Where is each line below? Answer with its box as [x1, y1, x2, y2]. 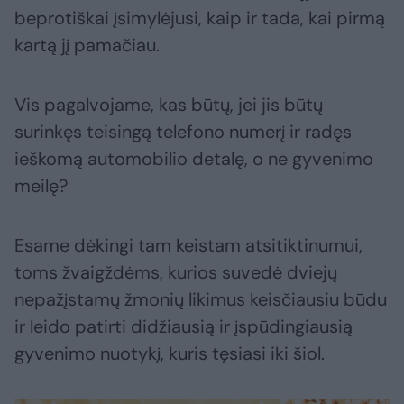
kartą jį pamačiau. [14, 33, 160, 58]
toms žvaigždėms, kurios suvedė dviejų [14, 261, 337, 285]
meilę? [14, 174, 68, 198]
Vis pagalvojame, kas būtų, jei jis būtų [14, 93, 323, 117]
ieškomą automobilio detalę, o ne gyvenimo [14, 147, 373, 171]
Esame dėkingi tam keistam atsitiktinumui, [14, 234, 363, 258]
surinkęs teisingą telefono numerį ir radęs [14, 120, 352, 144]
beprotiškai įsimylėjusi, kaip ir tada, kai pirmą [14, 6, 385, 31]
